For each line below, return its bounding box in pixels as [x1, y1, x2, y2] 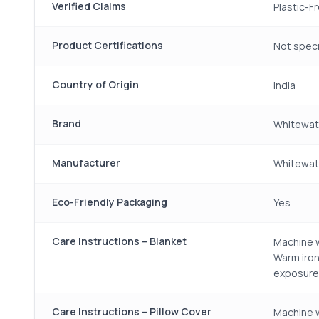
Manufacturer [52, 156, 120, 169]
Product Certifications [52, 38, 163, 52]
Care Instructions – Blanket [52, 234, 187, 248]
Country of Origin [52, 78, 139, 91]
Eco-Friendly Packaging [52, 195, 167, 209]
